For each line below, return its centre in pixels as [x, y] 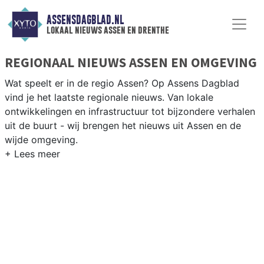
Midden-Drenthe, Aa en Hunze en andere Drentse [114, 199]
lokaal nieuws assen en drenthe [108, 30]
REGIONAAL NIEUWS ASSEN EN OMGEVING [131, 62]
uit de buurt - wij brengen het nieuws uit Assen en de [123, 125]
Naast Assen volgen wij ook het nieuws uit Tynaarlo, [121, 185]
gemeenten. [31, 214]
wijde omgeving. [41, 139]
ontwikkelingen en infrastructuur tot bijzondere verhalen [130, 111]
